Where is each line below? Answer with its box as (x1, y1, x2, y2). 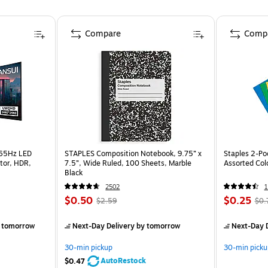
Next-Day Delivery (72, 220, 135, 232)
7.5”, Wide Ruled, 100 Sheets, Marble (65, 157, 192, 169)
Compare (85, 27, 121, 40)
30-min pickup (65, 242, 113, 253)
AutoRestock (100, 255, 147, 266)
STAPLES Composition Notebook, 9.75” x (65, 148, 202, 159)
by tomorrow (135, 220, 181, 232)
